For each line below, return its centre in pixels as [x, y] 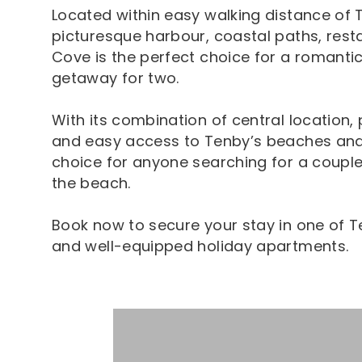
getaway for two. [116, 78]
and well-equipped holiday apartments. [200, 246]
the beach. [91, 183]
